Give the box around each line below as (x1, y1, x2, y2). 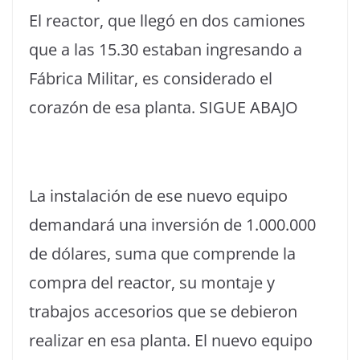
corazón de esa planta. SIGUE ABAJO (29, 96, 298, 118)
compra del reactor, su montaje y (29, 272, 275, 293)
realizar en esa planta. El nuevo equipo (29, 329, 313, 351)
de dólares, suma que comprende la (29, 243, 296, 264)
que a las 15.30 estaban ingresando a (29, 39, 302, 60)
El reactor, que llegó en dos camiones (29, 10, 305, 31)
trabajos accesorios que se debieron (29, 301, 297, 322)
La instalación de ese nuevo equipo (29, 185, 288, 207)
